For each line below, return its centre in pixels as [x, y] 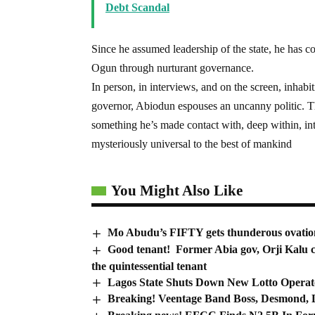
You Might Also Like [177, 190]
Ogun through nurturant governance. [173, 67]
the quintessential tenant [149, 266]
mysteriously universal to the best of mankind [192, 143]
